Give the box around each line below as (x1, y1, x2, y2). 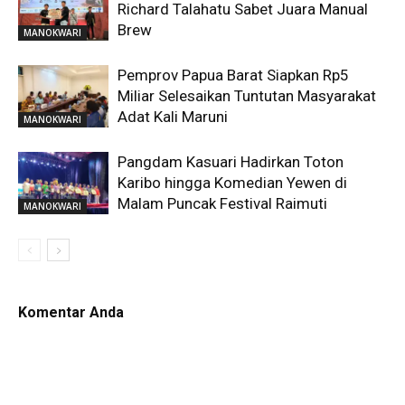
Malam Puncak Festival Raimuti (118, 193, 327, 212)
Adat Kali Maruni (118, 107, 228, 126)
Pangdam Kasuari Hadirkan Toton (118, 152, 344, 171)
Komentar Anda (18, 303, 124, 321)
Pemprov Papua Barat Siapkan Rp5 (118, 65, 349, 84)
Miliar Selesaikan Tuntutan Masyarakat (118, 86, 376, 105)
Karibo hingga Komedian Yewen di (118, 173, 347, 192)
